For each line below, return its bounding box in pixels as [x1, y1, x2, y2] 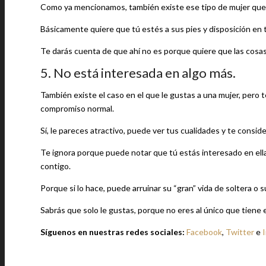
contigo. [40, 161, 71, 171]
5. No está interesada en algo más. [40, 65, 236, 81]
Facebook [186, 227, 222, 237]
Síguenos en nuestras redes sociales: [40, 227, 186, 237]
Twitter [226, 227, 254, 237]
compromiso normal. [40, 103, 114, 113]
